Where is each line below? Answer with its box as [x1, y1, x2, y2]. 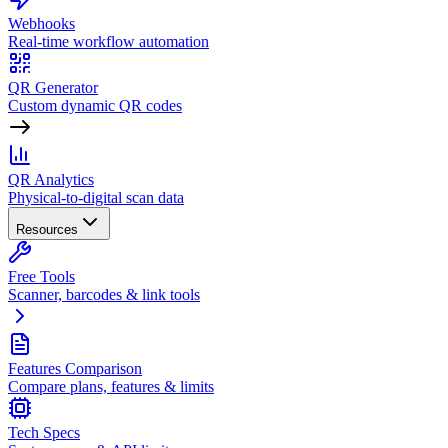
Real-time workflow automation [8, 33, 209, 50]
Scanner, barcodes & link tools [8, 286, 200, 303]
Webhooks [8, 15, 75, 32]
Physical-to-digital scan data [8, 189, 184, 206]
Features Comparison [8, 360, 142, 377]
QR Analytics [8, 171, 94, 188]
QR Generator [8, 79, 98, 96]
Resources [16, 222, 78, 237]
